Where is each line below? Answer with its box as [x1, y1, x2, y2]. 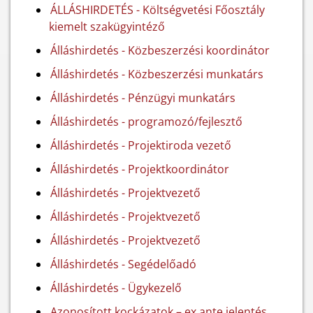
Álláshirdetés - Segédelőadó [50, 256, 196, 272]
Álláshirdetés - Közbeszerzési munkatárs [50, 66, 263, 82]
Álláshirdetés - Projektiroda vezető [50, 138, 231, 153]
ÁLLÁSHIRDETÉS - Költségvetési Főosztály [50, 2, 265, 17]
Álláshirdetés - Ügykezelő [50, 280, 182, 296]
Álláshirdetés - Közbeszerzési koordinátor [50, 43, 270, 58]
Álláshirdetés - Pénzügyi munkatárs [50, 90, 235, 105]
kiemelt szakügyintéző [49, 19, 165, 34]
